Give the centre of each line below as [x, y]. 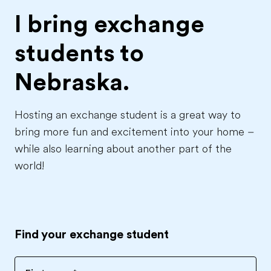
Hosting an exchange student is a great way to [128, 115]
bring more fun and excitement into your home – [134, 132]
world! [29, 166]
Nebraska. [72, 82]
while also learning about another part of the [123, 149]
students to [79, 53]
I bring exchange [109, 24]
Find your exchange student [92, 234]
